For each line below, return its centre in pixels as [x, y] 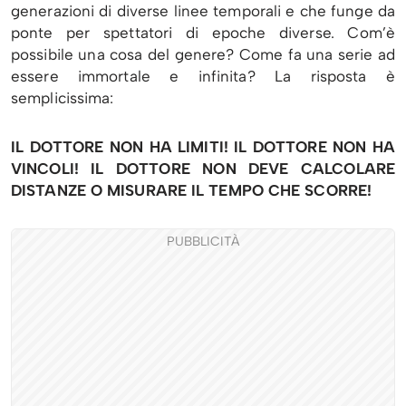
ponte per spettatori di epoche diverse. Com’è [203, 33]
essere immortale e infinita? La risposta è [203, 77]
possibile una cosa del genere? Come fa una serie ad [203, 55]
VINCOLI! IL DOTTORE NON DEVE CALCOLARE [203, 169]
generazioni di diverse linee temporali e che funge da [203, 11]
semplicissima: [63, 98]
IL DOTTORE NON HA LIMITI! [123, 147]
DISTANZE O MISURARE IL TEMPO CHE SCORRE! [192, 191]
